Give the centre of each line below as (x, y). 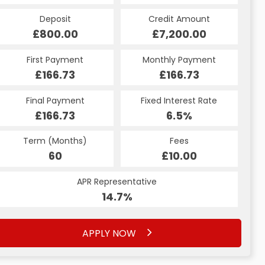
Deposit (55, 19)
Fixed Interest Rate (179, 100)
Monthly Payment (179, 59)
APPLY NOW (110, 233)
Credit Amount (179, 19)
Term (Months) (55, 141)
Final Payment (55, 100)
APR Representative (117, 182)
